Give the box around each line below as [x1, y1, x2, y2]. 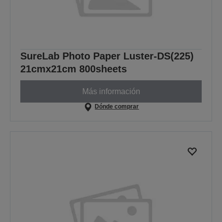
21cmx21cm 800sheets [20, 63, 127, 75]
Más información [82, 87, 140, 96]
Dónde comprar [95, 103, 139, 111]
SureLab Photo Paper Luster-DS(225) [20, 51, 194, 62]
